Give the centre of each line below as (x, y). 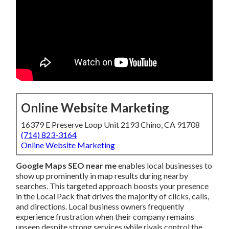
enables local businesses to (165, 166)
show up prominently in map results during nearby (102, 176)
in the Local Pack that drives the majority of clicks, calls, (113, 196)
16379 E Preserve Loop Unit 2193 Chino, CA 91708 (111, 125)
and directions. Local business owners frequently (100, 207)
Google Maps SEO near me (66, 166)
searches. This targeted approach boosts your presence (112, 186)
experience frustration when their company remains (105, 217)
